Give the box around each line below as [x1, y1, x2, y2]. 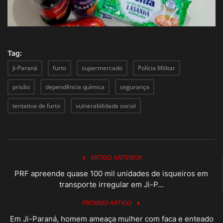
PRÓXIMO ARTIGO [82, 198, 131, 207]
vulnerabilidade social [76, 101, 136, 110]
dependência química [45, 82, 105, 91]
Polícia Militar [138, 63, 175, 72]
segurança [120, 82, 149, 91]
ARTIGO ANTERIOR [91, 153, 142, 162]
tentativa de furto [12, 101, 60, 110]
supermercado [82, 63, 122, 72]
